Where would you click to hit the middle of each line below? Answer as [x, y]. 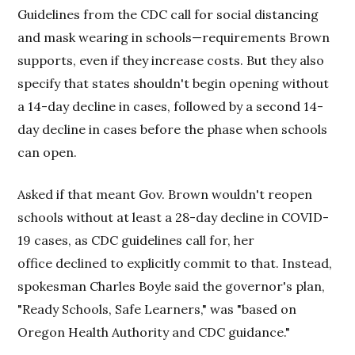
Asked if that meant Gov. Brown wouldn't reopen [165, 194]
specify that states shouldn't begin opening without [174, 83]
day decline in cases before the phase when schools [173, 129]
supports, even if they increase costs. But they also [171, 60]
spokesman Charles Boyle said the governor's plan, [172, 286]
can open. [48, 152]
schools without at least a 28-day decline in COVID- [174, 217]
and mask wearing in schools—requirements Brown [174, 37]
